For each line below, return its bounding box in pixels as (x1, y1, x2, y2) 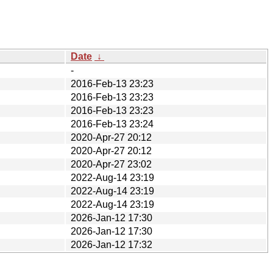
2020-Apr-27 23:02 (71, 158, 152, 169)
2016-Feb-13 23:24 (71, 118, 154, 129)
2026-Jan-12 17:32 (71, 239, 152, 250)
